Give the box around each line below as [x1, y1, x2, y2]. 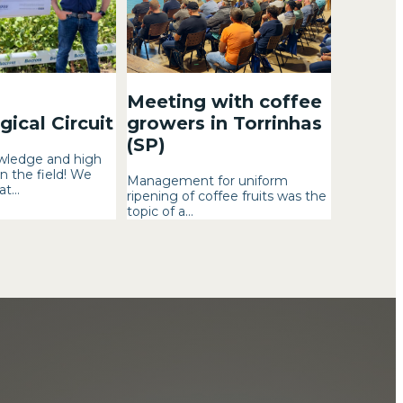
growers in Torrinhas [127, 112, 323, 135]
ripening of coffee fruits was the [127, 188, 327, 205]
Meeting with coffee [127, 91, 323, 113]
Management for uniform [127, 173, 289, 190]
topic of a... [127, 203, 194, 220]
